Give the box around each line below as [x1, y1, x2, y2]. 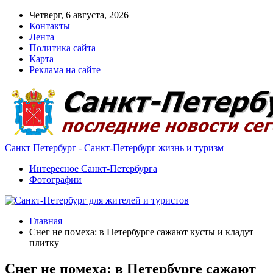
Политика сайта [29, 43, 96, 53]
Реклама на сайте [29, 65, 101, 75]
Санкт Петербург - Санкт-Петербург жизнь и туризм [5, 143, 224, 153]
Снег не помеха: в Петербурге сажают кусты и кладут [29, 227, 253, 237]
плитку [29, 238, 59, 248]
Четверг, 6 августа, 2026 [29, 10, 129, 20]
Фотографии [29, 174, 82, 185]
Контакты [29, 21, 70, 31]
